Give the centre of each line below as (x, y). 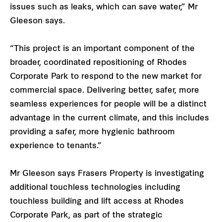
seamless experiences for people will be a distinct (108, 105)
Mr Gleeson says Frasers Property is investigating (107, 174)
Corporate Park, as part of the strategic (86, 216)
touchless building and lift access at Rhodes (97, 202)
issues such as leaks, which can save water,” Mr (104, 8)
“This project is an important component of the (102, 49)
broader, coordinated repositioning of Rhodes (98, 63)
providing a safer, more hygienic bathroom (92, 133)
